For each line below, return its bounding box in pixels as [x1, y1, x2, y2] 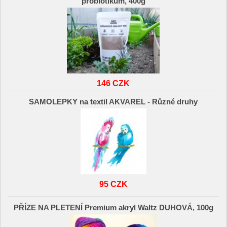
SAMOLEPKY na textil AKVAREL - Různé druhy [29, 98, 198, 106]
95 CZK [99, 179, 128, 189]
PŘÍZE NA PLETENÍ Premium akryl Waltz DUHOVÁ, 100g [13, 203, 213, 212]
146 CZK [97, 78, 130, 88]
